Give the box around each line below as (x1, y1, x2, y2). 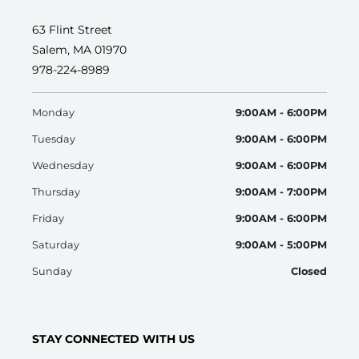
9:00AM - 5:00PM (236, 238, 327, 251)
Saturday (32, 238, 79, 251)
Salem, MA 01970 (32, 42, 127, 57)
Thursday (32, 185, 80, 198)
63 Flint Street (32, 22, 112, 37)
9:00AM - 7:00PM (236, 185, 327, 198)
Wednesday (32, 159, 94, 171)
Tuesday (32, 132, 75, 145)
